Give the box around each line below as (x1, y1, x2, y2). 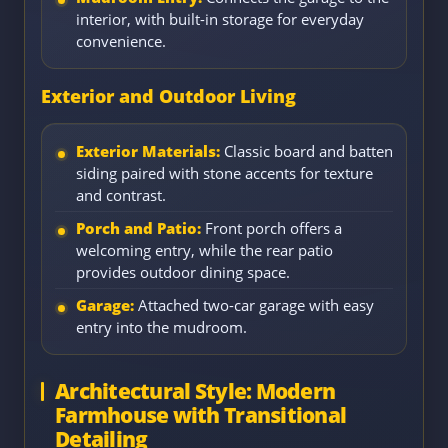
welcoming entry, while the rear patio (76, 240, 333, 261)
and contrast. (76, 185, 166, 206)
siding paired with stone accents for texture (76, 163, 373, 184)
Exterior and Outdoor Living (41, 84, 296, 109)
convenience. (76, 31, 166, 52)
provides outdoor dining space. (76, 262, 290, 283)
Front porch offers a (201, 218, 342, 239)
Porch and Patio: (76, 218, 201, 239)
